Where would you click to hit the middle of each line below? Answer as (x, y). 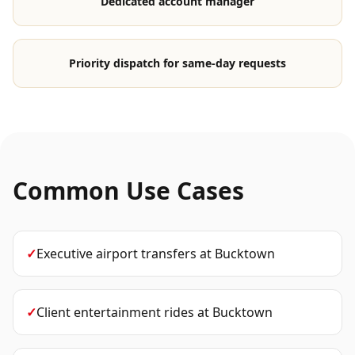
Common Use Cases (128, 191)
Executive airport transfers (116, 254)
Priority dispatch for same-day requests (177, 63)
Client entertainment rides (115, 312)
